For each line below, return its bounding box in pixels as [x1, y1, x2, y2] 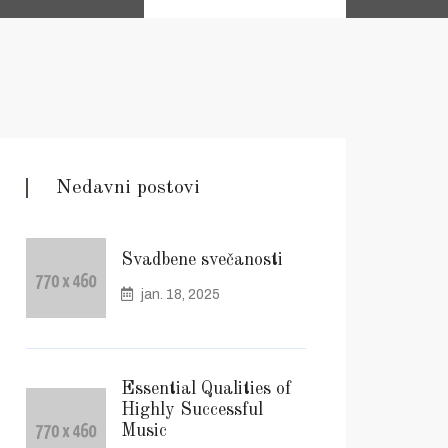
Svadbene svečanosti [121, 251, 283, 269]
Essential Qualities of [121, 380, 291, 398]
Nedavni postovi [56, 178, 200, 198]
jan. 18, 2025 [138, 287, 220, 302]
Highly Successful [121, 401, 263, 419]
